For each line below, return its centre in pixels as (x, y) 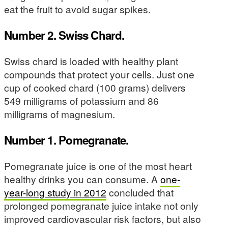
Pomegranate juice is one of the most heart (98, 166)
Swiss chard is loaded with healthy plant (91, 61)
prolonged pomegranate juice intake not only (101, 206)
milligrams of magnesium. (60, 114)
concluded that (140, 192)
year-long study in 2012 (55, 192)
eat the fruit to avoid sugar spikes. (77, 9)
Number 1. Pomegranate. (66, 140)
